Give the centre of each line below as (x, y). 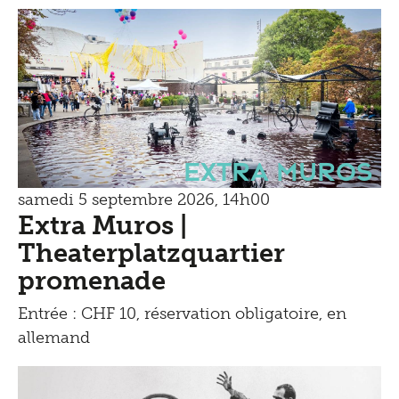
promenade (92, 281)
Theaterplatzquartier (151, 253)
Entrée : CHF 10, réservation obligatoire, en (182, 314)
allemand (54, 338)
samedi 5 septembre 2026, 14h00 (144, 200)
